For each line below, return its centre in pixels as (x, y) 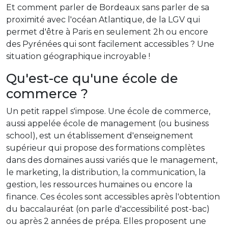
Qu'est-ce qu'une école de (92, 78)
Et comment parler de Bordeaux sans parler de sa (108, 7)
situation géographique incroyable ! (78, 56)
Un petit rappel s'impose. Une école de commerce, (108, 111)
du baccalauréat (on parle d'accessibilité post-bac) (108, 209)
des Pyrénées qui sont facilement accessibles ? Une (110, 44)
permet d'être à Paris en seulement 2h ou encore (107, 32)
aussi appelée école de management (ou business (107, 123)
